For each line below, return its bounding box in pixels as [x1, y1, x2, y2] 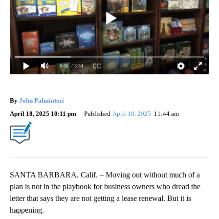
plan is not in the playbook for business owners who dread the [10, 182, 200, 191]
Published [84, 109, 110, 117]
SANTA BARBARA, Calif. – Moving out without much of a [10, 170, 200, 179]
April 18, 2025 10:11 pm [10, 109, 76, 117]
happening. [10, 205, 44, 214]
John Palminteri [19, 96, 64, 104]
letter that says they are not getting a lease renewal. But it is [10, 194, 191, 202]
